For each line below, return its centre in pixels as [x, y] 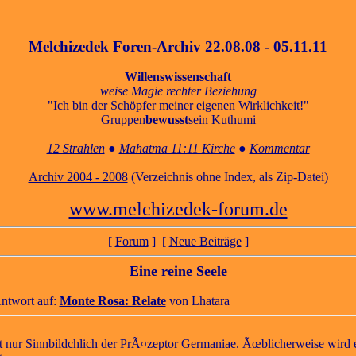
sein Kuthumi [222, 120]
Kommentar [279, 149]
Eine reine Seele [178, 271]
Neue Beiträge [205, 242]
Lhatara [210, 301]
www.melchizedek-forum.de [178, 209]
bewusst [166, 120]
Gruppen [123, 120]
